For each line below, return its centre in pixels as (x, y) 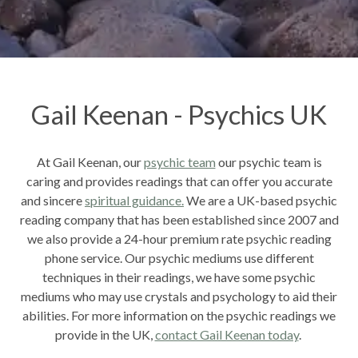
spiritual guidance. (134, 200)
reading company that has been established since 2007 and (179, 219)
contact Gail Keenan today (227, 334)
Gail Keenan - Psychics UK (179, 114)
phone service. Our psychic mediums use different (179, 257)
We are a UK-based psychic (261, 200)
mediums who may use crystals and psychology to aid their (179, 296)
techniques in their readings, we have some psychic (179, 276)
